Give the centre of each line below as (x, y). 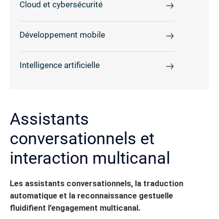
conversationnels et (82, 139)
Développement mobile (62, 35)
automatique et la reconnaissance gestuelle (91, 196)
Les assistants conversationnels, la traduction (97, 184)
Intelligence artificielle (60, 65)
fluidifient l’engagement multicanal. (75, 208)
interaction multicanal (90, 158)
